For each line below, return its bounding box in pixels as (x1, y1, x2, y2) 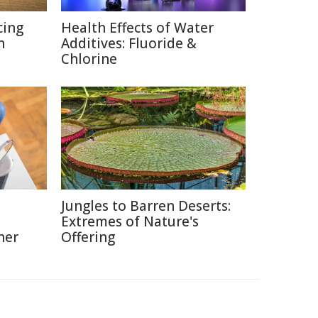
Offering (61, 228, 115, 246)
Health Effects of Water (61, 18, 214, 37)
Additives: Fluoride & (61, 34, 197, 53)
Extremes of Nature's (61, 212, 199, 231)
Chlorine (61, 50, 117, 68)
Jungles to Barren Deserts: (61, 197, 231, 215)
